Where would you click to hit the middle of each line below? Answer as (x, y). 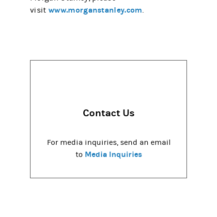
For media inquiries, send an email (108, 142)
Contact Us (108, 113)
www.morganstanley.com (95, 10)
